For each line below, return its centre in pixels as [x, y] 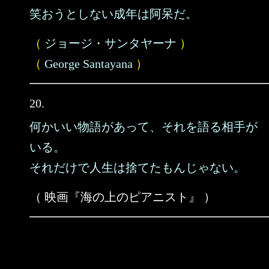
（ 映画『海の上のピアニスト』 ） [122, 197]
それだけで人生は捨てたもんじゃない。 [138, 168]
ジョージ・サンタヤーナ [110, 43]
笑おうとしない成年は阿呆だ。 [113, 14]
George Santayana [89, 64]
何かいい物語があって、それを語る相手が [144, 127]
